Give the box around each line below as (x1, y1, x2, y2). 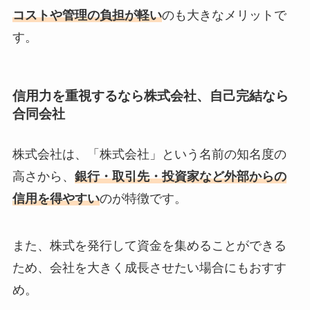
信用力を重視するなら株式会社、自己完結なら (12, 89, 289, 104)
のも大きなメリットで (161, 8, 286, 23)
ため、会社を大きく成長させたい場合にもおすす (12, 260, 286, 275)
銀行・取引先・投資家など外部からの (74, 169, 286, 183)
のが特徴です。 (99, 191, 187, 206)
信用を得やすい (12, 191, 100, 206)
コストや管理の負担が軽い (12, 8, 162, 23)
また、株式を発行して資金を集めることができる (12, 238, 286, 253)
